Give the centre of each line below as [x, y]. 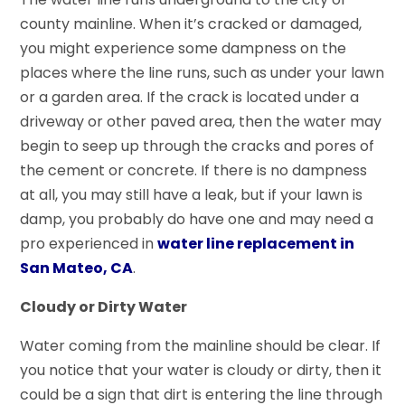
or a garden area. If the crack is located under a [190, 97]
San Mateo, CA [77, 268]
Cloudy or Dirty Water [104, 306]
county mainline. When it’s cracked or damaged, [191, 24]
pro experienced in [89, 243]
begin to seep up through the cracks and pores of [198, 146]
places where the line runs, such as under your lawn [202, 72]
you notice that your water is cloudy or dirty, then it [201, 370]
